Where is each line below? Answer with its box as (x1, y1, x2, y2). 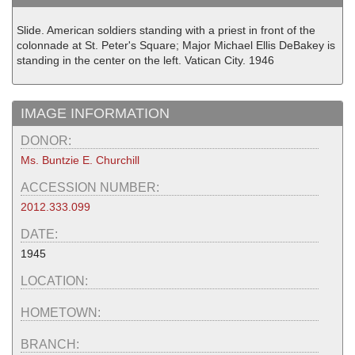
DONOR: (21, 133, 74, 147)
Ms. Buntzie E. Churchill (21, 153, 139, 166)
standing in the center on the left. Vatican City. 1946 (17, 53, 274, 67)
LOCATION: (21, 273, 91, 288)
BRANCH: (21, 337, 82, 351)
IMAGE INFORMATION (21, 105, 170, 121)
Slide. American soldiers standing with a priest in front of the (17, 23, 315, 36)
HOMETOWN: (21, 305, 104, 319)
